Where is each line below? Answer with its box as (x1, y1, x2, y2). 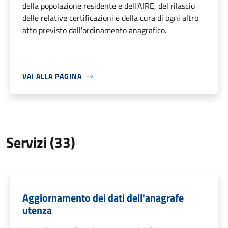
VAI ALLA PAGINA (22, 71, 82, 82)
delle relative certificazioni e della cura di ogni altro (22, 12, 198, 24)
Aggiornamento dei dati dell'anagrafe (22, 190, 184, 206)
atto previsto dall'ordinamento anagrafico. (22, 24, 166, 37)
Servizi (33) (6, 131, 75, 154)
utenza (22, 202, 52, 218)
